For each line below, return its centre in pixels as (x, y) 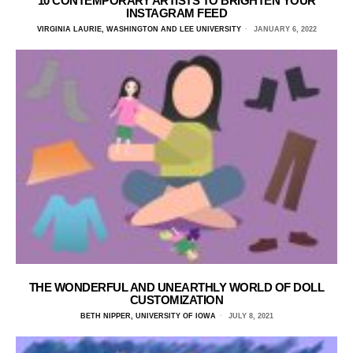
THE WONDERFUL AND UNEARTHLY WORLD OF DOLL (176, 287)
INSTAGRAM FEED (176, 13)
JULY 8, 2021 (249, 316)
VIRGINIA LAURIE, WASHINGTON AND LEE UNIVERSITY (139, 29)
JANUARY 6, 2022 (284, 29)
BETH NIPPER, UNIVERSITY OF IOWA (148, 316)
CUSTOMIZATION (176, 299)
